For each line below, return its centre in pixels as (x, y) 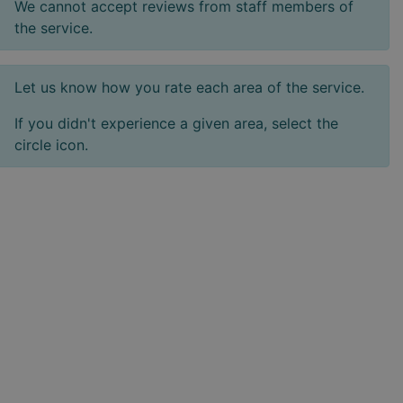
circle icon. (51, 145)
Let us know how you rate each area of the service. (189, 87)
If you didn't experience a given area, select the (176, 123)
